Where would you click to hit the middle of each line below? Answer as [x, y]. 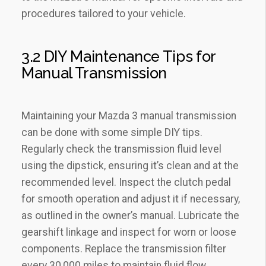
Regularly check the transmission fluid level [121, 149]
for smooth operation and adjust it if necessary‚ [131, 199]
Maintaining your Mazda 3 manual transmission [129, 116]
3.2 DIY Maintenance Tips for [119, 57]
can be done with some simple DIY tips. [112, 133]
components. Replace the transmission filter [124, 249]
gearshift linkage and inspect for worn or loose [129, 232]
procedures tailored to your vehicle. [104, 14]
